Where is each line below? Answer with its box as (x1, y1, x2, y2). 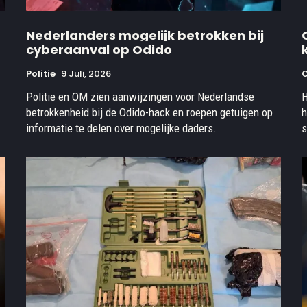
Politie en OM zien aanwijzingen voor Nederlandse (26, 90, 254, 104)
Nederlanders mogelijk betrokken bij (26, 27, 264, 45)
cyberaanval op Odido (26, 41, 172, 59)
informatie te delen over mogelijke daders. (26, 121, 217, 136)
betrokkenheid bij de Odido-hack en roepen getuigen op (26, 106, 273, 120)
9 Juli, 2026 (61, 67, 111, 81)
